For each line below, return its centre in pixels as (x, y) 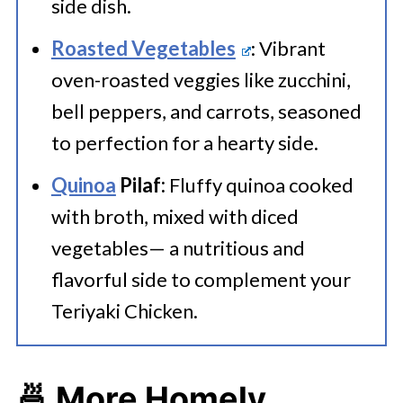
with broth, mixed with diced (175, 216)
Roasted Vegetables (143, 48)
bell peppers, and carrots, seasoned (206, 111)
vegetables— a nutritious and (178, 248)
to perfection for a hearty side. (184, 143)
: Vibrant (288, 48)
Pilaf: (142, 185)
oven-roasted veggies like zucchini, (201, 80)
